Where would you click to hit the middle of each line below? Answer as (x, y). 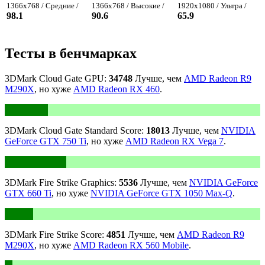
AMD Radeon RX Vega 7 (174, 141)
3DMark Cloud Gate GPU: (57, 79)
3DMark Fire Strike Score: (56, 235)
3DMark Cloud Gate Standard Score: (75, 131)
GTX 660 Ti (28, 193)
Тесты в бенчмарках (71, 54)
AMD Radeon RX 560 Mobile (131, 245)
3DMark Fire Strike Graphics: (62, 183)
